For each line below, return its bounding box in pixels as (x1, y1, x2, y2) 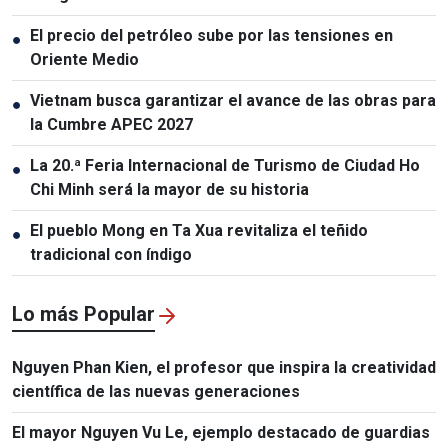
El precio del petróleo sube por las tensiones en (30, 25, 393, 45)
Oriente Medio (30, 49, 139, 69)
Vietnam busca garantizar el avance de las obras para (30, 90, 436, 110)
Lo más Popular (12, 301, 155, 326)
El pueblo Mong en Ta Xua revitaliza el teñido (30, 220, 368, 240)
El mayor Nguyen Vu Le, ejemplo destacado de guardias (12, 422, 430, 442)
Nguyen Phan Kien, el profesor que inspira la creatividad (12, 357, 436, 377)
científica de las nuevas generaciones (12, 381, 300, 401)
